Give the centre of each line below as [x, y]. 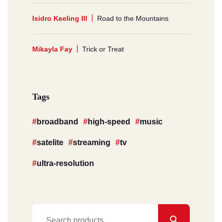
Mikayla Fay [52, 49]
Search [44, 211]
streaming [92, 142]
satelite [50, 142]
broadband [57, 121]
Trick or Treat [103, 49]
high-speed [109, 121]
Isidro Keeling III [60, 18]
